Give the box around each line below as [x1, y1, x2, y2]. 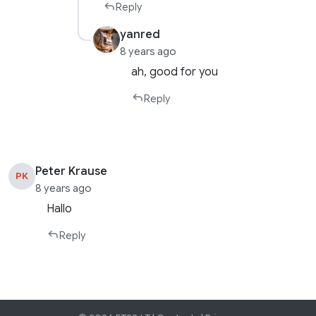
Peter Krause [35, 164, 108, 178]
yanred [120, 28, 160, 42]
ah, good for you [131, 64, 219, 79]
